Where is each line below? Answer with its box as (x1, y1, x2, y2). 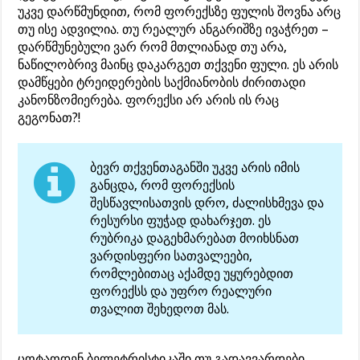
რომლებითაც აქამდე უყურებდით (90, 265, 294, 281)
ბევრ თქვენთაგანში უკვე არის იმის (90, 159, 301, 175)
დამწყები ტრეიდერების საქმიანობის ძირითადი (18, 74, 306, 90)
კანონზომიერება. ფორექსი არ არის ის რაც (18, 92, 280, 108)
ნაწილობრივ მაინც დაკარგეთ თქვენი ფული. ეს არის (18, 56, 339, 72)
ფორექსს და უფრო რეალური (90, 283, 272, 299)
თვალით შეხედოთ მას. (90, 301, 230, 317)
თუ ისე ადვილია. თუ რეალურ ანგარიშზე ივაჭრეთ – (18, 21, 329, 37)
